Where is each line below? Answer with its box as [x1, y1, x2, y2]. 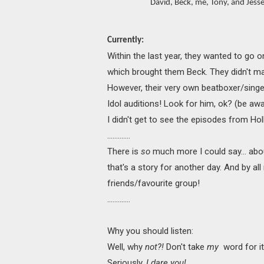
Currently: [107, 36, 144, 45]
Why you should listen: [107, 226, 193, 237]
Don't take [164, 242, 207, 253]
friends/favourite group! [107, 178, 200, 189]
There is [107, 146, 141, 157]
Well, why [107, 242, 145, 253]
